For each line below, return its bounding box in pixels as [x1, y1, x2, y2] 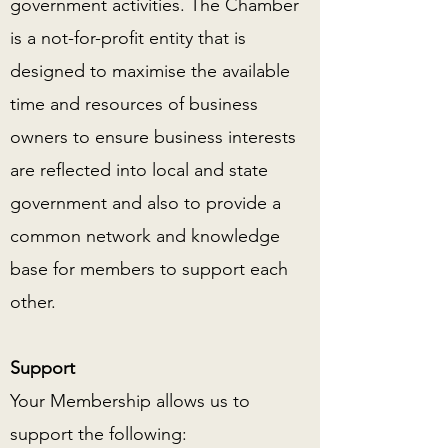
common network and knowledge [10, 225, 280, 247]
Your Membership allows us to [10, 390, 250, 412]
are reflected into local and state [10, 159, 268, 181]
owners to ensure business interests [10, 126, 296, 148]
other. [10, 291, 56, 313]
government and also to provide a [10, 192, 281, 214]
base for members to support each [10, 258, 288, 280]
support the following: [10, 423, 192, 445]
